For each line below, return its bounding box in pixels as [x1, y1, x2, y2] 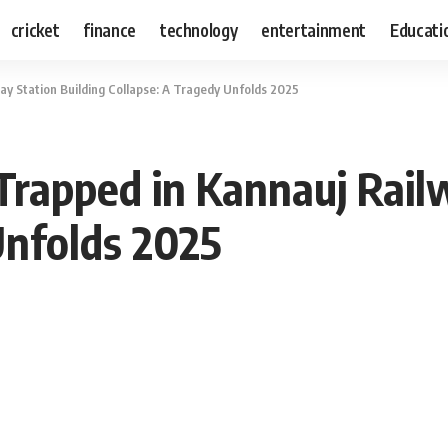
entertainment [261, 18, 367, 41]
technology [159, 18, 238, 41]
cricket [10, 18, 60, 41]
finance [83, 18, 136, 41]
